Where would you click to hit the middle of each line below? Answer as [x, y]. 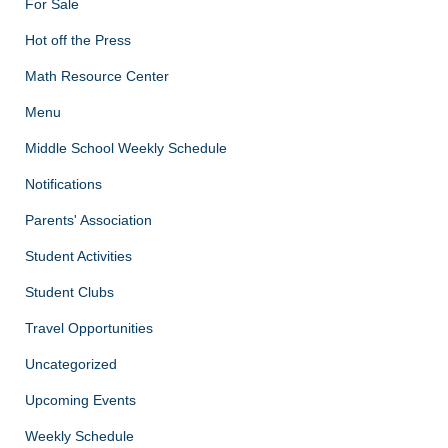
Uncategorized [71, 364]
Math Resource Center [97, 76]
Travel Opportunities [89, 328]
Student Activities [78, 256]
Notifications [63, 184]
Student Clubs [69, 292]
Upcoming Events [80, 400]
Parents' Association [88, 220]
